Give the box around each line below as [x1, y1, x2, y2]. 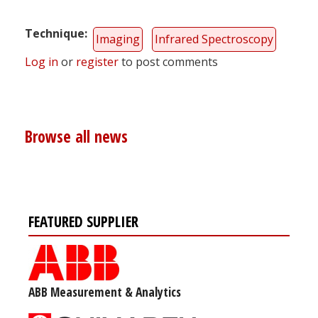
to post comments [119, 53, 218, 70]
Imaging [96, 31, 140, 47]
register [76, 53, 119, 70]
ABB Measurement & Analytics [28, 283, 181, 301]
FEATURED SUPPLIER [28, 212, 138, 232]
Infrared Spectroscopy [155, 31, 273, 47]
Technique [25, 25, 84, 41]
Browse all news [25, 126, 128, 148]
